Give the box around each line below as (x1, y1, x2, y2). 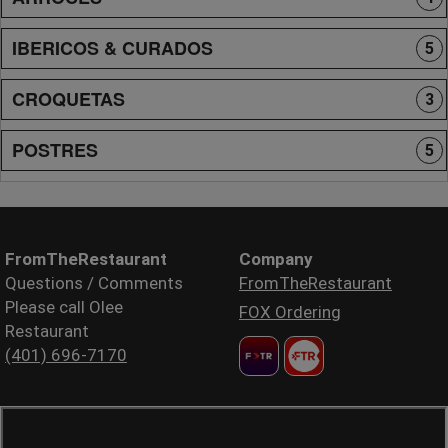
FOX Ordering (239, 301, 341, 322)
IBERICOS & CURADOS (12, 34, 213, 61)
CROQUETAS (12, 85, 125, 112)
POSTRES (12, 136, 98, 163)
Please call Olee (5, 296, 123, 317)
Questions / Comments (5, 272, 183, 293)
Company (239, 248, 313, 269)
